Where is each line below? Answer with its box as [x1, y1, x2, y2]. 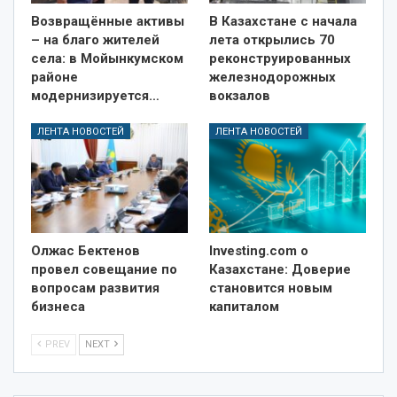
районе [31, 69, 78, 86]
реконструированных [209, 51, 351, 67]
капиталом [209, 299, 279, 315]
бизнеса [31, 299, 85, 315]
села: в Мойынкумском [31, 51, 183, 67]
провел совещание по [31, 261, 177, 278]
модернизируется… [31, 88, 160, 105]
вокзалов [209, 88, 270, 105]
